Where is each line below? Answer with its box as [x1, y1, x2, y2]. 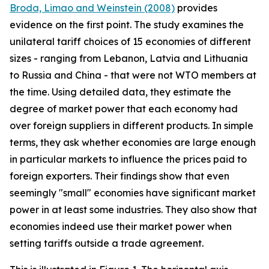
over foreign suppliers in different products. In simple [10, 119, 253, 131]
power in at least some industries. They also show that [10, 204, 257, 216]
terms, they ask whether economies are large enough [10, 136, 256, 148]
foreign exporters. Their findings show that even [10, 170, 229, 182]
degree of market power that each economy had [10, 103, 238, 115]
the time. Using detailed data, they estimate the [10, 86, 231, 98]
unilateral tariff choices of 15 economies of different [10, 35, 251, 47]
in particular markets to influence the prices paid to [10, 153, 247, 165]
